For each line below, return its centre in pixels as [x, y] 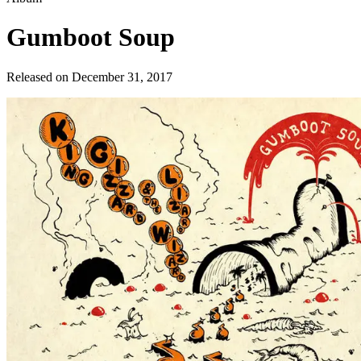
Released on [39, 77]
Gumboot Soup [91, 37]
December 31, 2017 [122, 77]
